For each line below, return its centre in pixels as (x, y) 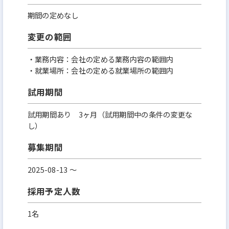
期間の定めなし (53, 15)
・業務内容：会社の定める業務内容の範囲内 (100, 59)
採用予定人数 (54, 191)
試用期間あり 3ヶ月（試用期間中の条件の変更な (110, 114)
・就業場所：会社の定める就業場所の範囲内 (100, 71)
